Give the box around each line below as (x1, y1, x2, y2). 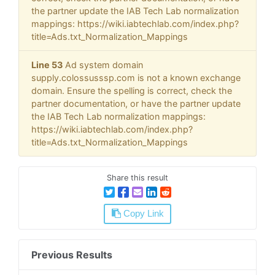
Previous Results (31, 248, 112, 261)
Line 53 (31, 60, 63, 71)
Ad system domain (63, 60, 143, 71)
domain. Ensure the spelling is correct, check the (31, 85, 232, 96)
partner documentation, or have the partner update (31, 98, 241, 109)
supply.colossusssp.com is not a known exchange (31, 72, 241, 83)
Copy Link (120, 209, 164, 219)
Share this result (107, 173, 168, 183)
